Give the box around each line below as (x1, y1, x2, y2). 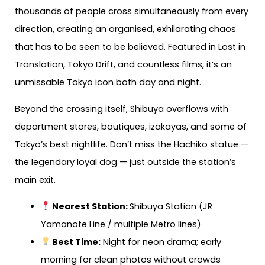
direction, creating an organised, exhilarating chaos (15, 23, 236, 35)
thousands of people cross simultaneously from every (15, 5, 248, 18)
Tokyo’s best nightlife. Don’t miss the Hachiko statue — (15, 138, 248, 150)
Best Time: (50, 235, 101, 248)
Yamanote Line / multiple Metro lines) (40, 218, 201, 230)
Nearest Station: (50, 200, 130, 212)
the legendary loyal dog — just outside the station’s (15, 156, 236, 168)
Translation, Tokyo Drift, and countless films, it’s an (15, 59, 232, 71)
